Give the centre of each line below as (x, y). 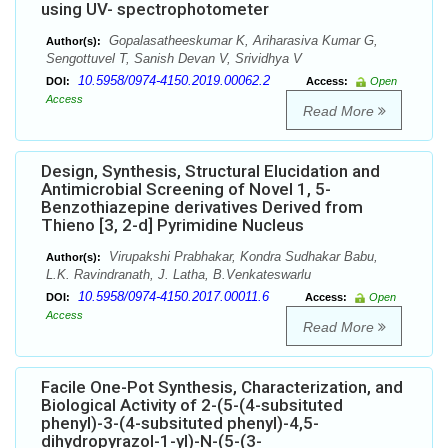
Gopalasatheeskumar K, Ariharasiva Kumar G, (241, 41)
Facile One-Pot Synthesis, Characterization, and (222, 387)
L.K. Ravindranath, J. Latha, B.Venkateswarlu (178, 275)
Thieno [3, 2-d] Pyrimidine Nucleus (172, 225)
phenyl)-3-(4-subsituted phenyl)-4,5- (180, 423)
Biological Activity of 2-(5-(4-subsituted (192, 405)
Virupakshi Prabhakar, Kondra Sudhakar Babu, (241, 257)
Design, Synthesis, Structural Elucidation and (210, 171)
